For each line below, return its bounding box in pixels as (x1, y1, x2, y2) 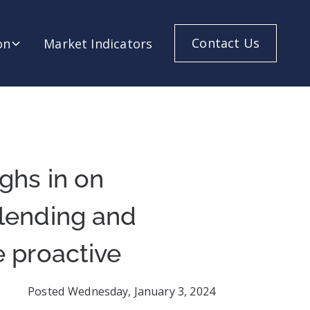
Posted (28, 284, 65, 299)
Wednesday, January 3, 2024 (68, 284, 215, 299)
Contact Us (192, 35, 259, 51)
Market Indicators (44, 35, 153, 52)
